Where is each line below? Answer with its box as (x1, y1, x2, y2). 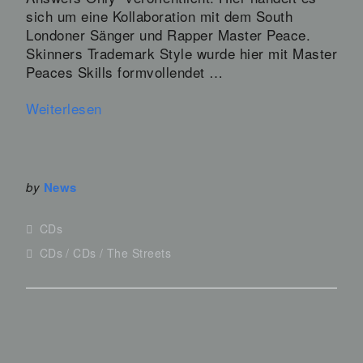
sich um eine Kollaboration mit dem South (26, 5, 293, 26)
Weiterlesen (26, 97, 102, 118)
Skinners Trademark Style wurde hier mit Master (26, 42, 337, 63)
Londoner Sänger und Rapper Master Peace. (26, 23, 310, 45)
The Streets (106, 244, 171, 261)
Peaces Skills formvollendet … (26, 61, 224, 82)
